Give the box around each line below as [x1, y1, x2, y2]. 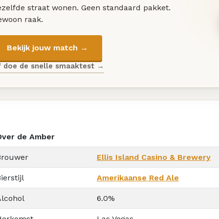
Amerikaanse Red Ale [97, 173, 179, 182]
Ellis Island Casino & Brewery [97, 152, 211, 162]
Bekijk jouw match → [6, 43, 88, 53]
